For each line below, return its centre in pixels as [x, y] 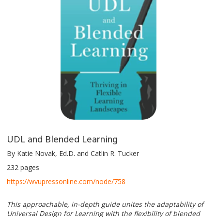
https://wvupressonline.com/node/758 [66, 181]
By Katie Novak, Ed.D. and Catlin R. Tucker [73, 153]
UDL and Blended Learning [62, 138]
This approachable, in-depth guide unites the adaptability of [105, 204]
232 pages [23, 167]
